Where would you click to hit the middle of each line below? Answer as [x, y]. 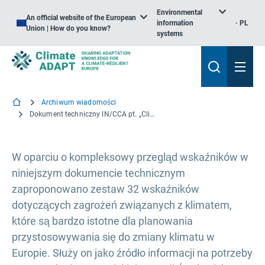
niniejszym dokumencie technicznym [98, 173]
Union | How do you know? [68, 28]
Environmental [180, 12]
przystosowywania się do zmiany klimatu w [113, 237]
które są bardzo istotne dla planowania [102, 221]
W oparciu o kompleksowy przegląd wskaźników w [130, 157]
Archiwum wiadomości [79, 102]
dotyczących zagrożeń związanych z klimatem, [122, 205]
